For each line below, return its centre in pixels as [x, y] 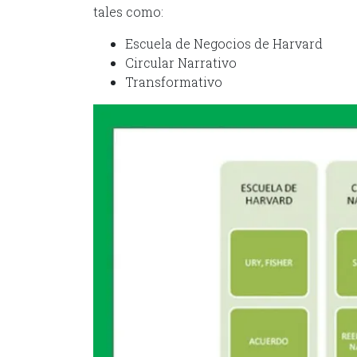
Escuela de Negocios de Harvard [224, 44]
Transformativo [174, 82]
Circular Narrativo [181, 63]
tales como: [128, 12]
